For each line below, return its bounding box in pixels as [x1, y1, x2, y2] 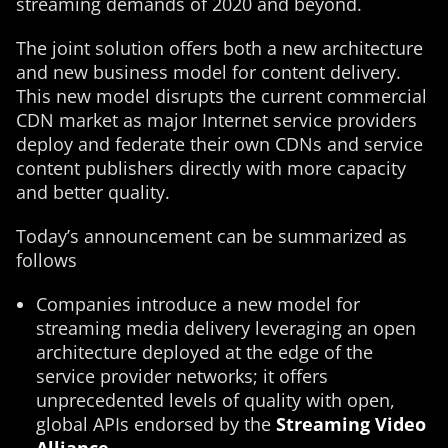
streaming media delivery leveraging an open [36, 316, 416, 340]
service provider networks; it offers [36, 364, 328, 388]
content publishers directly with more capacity [16, 156, 406, 180]
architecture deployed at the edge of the [36, 340, 373, 364]
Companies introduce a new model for [36, 292, 360, 316]
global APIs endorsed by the [36, 412, 276, 436]
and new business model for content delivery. [16, 60, 401, 84]
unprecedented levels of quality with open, [36, 388, 395, 412]
